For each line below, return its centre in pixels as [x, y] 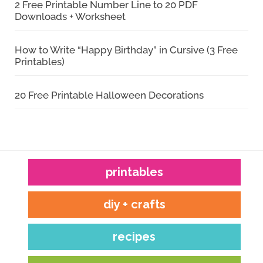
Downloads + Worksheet [70, 16]
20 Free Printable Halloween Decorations [109, 95]
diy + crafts [134, 205]
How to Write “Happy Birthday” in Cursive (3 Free [126, 50]
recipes [134, 237]
